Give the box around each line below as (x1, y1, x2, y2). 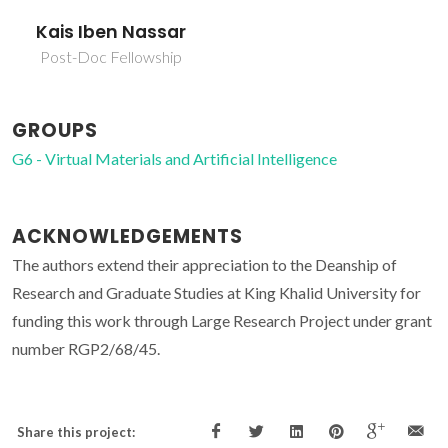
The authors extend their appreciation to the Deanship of (12, 255, 397, 275)
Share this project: (17, 424, 135, 441)
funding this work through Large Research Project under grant (12, 311, 432, 331)
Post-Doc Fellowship (39, 47, 182, 67)
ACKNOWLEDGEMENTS (12, 223, 243, 251)
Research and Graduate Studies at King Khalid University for (12, 283, 421, 303)
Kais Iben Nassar (35, 20, 186, 45)
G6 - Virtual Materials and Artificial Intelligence (12, 149, 337, 169)
